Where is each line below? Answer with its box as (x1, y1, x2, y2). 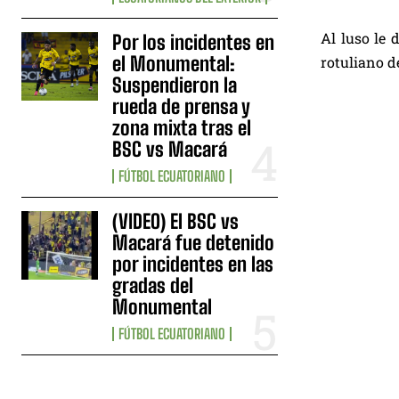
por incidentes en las (112, 251, 274, 276)
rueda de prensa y (112, 94, 251, 118)
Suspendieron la (112, 72, 238, 97)
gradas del (112, 273, 194, 297)
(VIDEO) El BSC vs (112, 208, 240, 233)
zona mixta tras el (112, 115, 252, 140)
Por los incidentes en (112, 29, 275, 54)
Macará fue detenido (112, 230, 275, 255)
